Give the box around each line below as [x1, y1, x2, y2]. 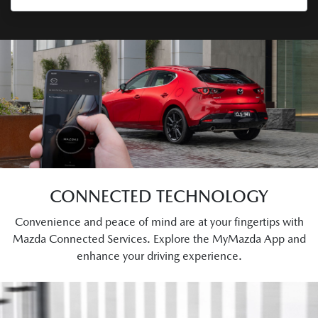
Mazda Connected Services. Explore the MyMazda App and [12, 231, 306, 246]
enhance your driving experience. [76, 248, 242, 263]
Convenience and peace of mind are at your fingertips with [14, 214, 304, 229]
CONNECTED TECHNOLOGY [50, 185, 268, 207]
